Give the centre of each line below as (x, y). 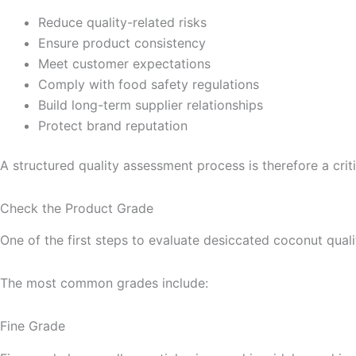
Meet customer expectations (124, 63)
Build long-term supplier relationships (151, 104)
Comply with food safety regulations (149, 84)
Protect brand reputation (113, 125)
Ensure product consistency (122, 43)
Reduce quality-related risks (122, 22)
